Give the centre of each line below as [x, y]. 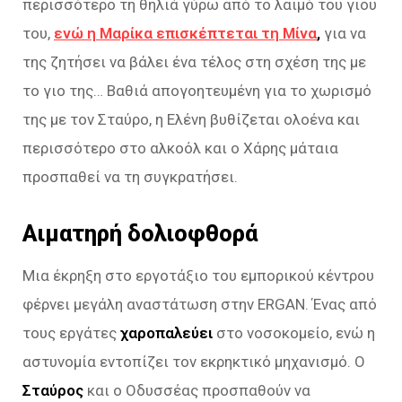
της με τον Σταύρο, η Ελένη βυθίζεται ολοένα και [191, 119]
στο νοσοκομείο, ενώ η [294, 333]
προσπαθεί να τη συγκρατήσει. [130, 176]
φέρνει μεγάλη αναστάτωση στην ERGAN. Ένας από [200, 305]
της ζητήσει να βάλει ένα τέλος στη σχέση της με [194, 61]
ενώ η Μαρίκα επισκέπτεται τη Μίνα [185, 33]
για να [343, 33]
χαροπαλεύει [166, 333]
